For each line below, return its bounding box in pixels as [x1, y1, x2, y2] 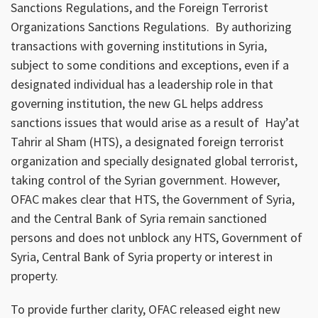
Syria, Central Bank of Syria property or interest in [11, 248, 273, 265]
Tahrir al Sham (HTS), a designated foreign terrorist [11, 133, 284, 150]
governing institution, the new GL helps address [11, 94, 263, 111]
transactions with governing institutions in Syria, [11, 37, 267, 54]
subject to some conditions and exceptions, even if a [11, 56, 289, 73]
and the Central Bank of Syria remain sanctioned [11, 209, 267, 226]
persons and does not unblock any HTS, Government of [11, 229, 302, 246]
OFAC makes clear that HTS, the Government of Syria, [11, 190, 295, 207]
